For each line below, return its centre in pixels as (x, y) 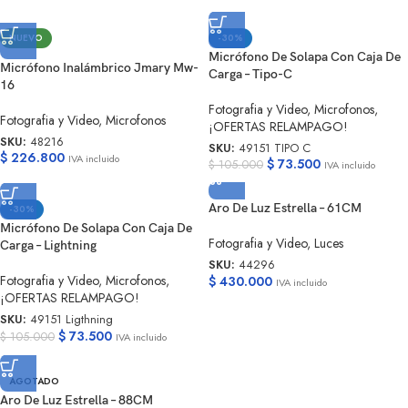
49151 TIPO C (275, 148)
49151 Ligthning (71, 319)
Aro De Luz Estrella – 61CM (285, 209)
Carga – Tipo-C (250, 74)
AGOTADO (34, 381)
